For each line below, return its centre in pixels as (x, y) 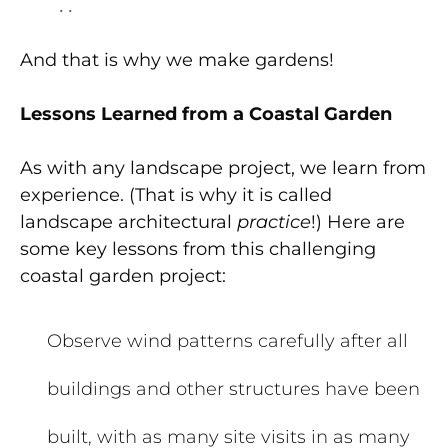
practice (274, 221)
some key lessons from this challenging (198, 248)
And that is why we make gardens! (177, 59)
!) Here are (358, 221)
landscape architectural (128, 221)
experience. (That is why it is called (176, 194)
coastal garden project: (123, 275)
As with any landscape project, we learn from (223, 167)
